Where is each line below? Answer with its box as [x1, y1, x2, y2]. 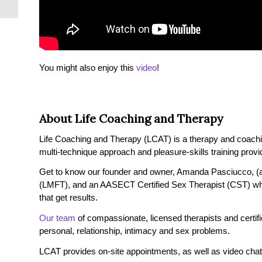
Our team [39, 213, 75, 223]
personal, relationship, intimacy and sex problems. [39, 226, 230, 236]
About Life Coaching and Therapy [39, 111, 223, 126]
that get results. [39, 192, 98, 203]
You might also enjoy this [39, 63, 136, 73]
